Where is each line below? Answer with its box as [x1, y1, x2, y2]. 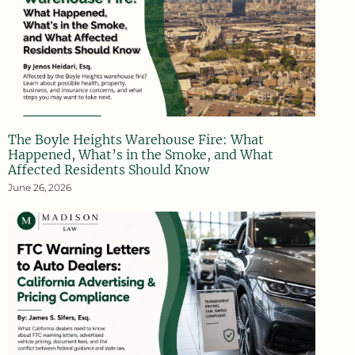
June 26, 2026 [8, 181, 71, 193]
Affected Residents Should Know [8, 161, 209, 177]
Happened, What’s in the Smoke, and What [8, 146, 273, 162]
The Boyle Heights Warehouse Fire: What [8, 131, 264, 147]
